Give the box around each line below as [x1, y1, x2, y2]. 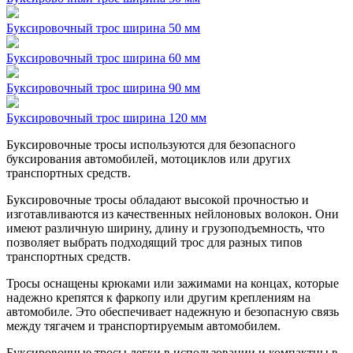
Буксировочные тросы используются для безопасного [6, 137, 295, 151]
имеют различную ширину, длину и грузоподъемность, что [6, 221, 325, 235]
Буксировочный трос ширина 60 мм [6, 50, 200, 65]
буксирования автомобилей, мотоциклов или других [6, 151, 291, 165]
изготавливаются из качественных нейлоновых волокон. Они [6, 206, 339, 221]
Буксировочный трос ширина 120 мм [6, 110, 206, 124]
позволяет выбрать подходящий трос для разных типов [6, 235, 303, 249]
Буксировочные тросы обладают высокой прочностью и [6, 192, 309, 206]
